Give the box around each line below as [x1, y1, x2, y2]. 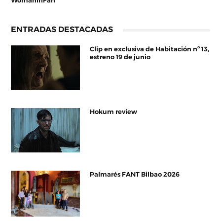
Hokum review [90, 109, 138, 115]
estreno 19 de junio [90, 54, 151, 61]
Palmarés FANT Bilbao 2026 [90, 171, 180, 178]
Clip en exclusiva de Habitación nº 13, [90, 46, 210, 53]
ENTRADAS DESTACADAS [11, 25, 113, 34]
